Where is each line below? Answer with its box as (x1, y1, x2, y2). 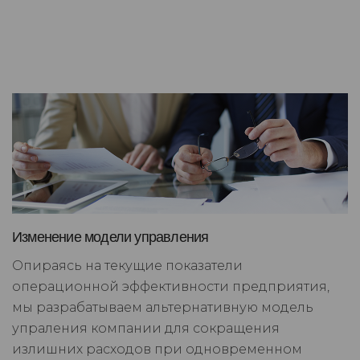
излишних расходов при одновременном (12, 342, 302, 358)
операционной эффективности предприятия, (12, 279, 329, 295)
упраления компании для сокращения (12, 321, 280, 337)
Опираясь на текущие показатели (12, 258, 243, 274)
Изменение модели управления (12, 229, 209, 246)
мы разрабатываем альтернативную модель (12, 300, 313, 316)
